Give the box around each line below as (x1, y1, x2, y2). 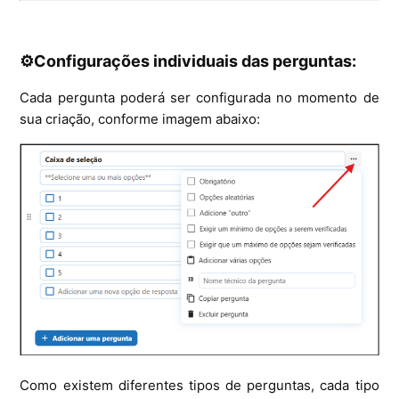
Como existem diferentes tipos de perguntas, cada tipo (20, 376, 379, 394)
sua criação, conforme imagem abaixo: (20, 110, 261, 128)
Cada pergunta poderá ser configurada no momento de (20, 89, 379, 107)
